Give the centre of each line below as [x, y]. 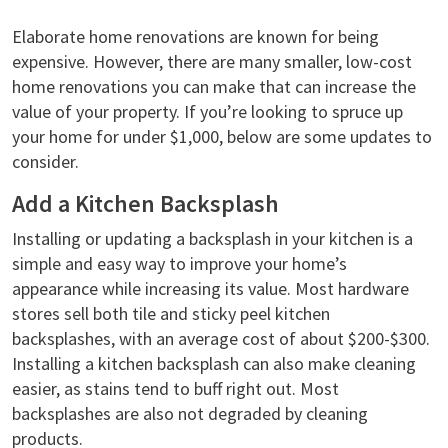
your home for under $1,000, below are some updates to [222, 136]
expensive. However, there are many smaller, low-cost [212, 61]
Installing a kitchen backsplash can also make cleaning [214, 363]
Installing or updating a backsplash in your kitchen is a [212, 238]
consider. [47, 161]
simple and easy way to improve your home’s [179, 263]
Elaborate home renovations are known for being [195, 36]
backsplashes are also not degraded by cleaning [190, 413]
